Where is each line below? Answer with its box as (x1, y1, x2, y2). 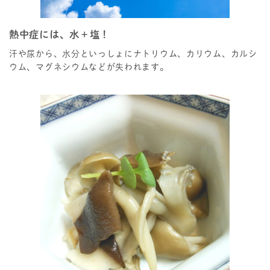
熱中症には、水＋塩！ (9, 30, 110, 40)
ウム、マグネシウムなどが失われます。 (9, 63, 169, 72)
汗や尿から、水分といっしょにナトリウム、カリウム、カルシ (9, 49, 257, 58)
